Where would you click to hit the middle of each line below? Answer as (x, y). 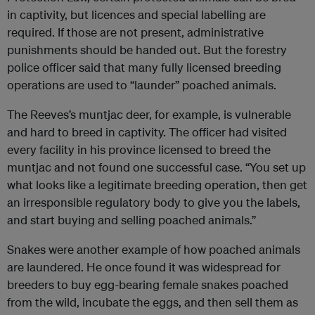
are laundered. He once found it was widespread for (144, 266)
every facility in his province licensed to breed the (139, 149)
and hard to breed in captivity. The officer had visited (147, 131)
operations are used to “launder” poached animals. (142, 84)
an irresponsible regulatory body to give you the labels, (154, 202)
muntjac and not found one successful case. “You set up (156, 167)
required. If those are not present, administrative (135, 32)
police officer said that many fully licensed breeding (144, 67)
